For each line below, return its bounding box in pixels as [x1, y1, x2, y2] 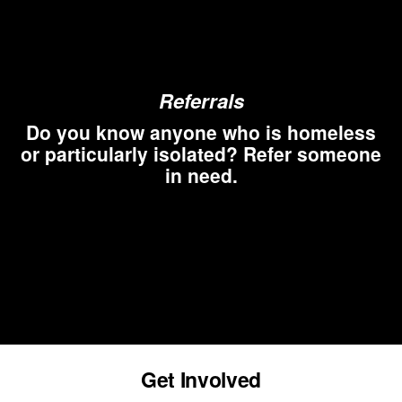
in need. [164, 161, 238, 188]
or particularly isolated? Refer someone [21, 139, 381, 167]
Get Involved [141, 363, 261, 394]
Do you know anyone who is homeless [26, 118, 376, 145]
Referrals [158, 85, 244, 115]
